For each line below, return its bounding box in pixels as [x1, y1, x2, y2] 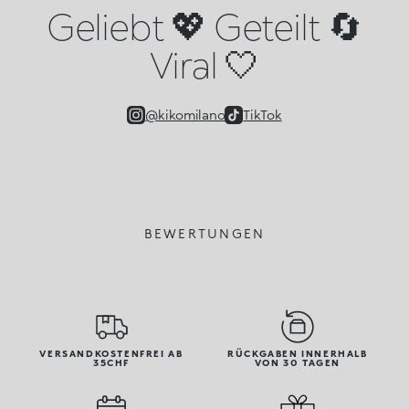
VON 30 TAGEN [254, 357, 341, 369]
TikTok [243, 107, 282, 123]
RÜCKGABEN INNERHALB [227, 348, 368, 360]
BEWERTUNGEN [143, 225, 266, 242]
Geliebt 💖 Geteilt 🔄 [46, 4, 363, 49]
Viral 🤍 [149, 42, 260, 88]
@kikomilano [145, 107, 225, 123]
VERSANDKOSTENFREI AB [39, 348, 184, 360]
